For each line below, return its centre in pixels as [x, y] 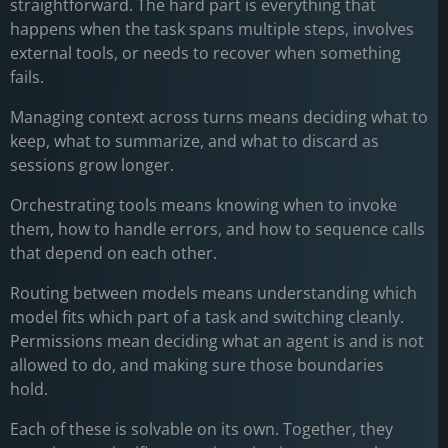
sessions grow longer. [94, 165]
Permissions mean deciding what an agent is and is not [217, 341]
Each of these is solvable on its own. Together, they [201, 429]
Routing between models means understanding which [213, 293]
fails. [29, 77]
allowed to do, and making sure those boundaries [197, 365]
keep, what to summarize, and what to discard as [194, 141]
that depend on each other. [115, 253]
